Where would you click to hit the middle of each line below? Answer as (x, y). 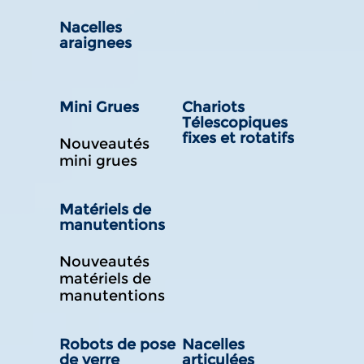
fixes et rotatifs (238, 138)
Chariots (213, 107)
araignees (96, 43)
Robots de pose (118, 344)
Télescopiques (235, 122)
